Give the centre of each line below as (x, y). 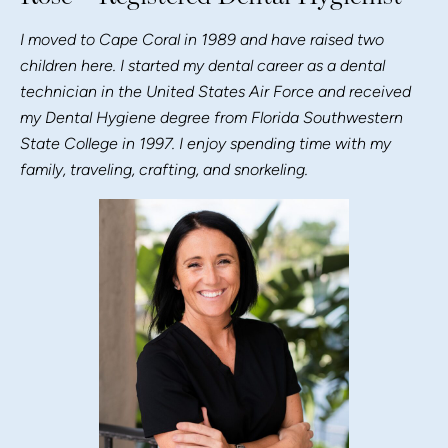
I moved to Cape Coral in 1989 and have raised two (202, 39)
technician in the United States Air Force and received (215, 91)
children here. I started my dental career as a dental (202, 65)
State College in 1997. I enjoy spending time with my (205, 143)
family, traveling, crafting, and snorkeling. (164, 169)
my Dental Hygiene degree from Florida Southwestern (211, 117)
